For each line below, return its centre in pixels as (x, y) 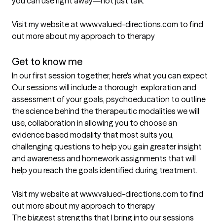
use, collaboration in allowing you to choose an (94, 123)
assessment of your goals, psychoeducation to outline (109, 99)
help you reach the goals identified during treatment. (105, 170)
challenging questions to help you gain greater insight (107, 147)
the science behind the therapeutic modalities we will (106, 111)
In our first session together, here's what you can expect (110, 76)
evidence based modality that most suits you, (93, 135)
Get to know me (47, 62)
